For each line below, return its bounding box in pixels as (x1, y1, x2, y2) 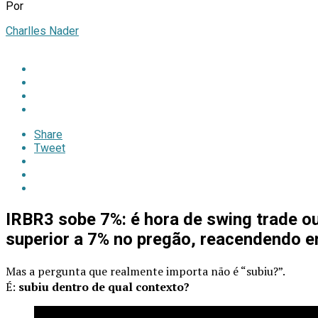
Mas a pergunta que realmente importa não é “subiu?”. (6, 263, 285, 279)
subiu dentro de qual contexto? (18, 278, 190, 295)
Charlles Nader (6, 23, 79, 38)
